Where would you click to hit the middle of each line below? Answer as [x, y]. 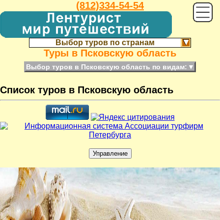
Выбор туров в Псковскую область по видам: [106, 67]
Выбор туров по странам [105, 43]
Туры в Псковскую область [110, 53]
